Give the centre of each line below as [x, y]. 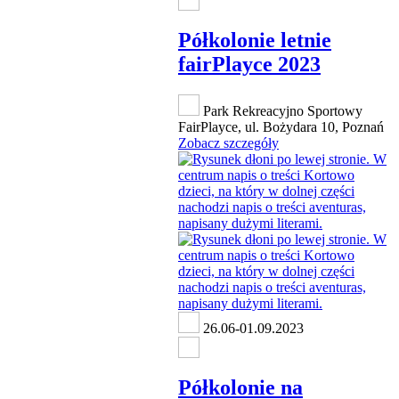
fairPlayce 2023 [249, 65]
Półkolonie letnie [255, 41]
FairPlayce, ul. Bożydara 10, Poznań [281, 127]
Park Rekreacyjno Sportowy [281, 111]
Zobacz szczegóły [228, 143]
